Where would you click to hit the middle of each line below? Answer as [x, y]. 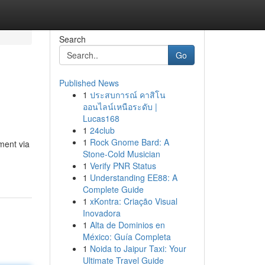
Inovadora [101, 213]
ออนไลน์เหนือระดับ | [120, 106]
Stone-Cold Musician [121, 154]
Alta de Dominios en [127, 225]
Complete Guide [113, 189]
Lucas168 [101, 118]
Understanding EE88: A [133, 177]
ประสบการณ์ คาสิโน [127, 95]
